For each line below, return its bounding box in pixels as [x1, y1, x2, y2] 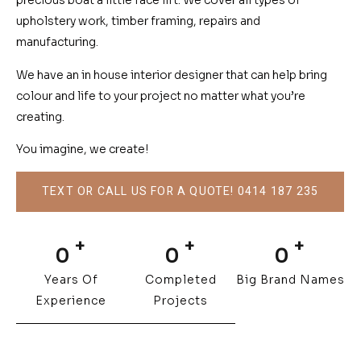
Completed [144, 272, 217, 287]
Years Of [44, 272, 98, 287]
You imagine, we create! [16, 142, 148, 157]
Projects [153, 293, 208, 308]
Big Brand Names [235, 272, 345, 287]
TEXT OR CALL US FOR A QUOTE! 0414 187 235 [42, 182, 319, 200]
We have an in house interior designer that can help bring [16, 67, 327, 82]
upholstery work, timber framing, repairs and [16, 14, 260, 29]
